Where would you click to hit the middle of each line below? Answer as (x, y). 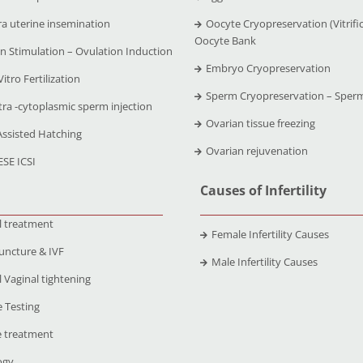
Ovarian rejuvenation (257, 150)
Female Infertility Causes (271, 234)
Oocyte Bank (226, 40)
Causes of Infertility (264, 190)
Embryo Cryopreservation (269, 68)
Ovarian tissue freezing (261, 123)
